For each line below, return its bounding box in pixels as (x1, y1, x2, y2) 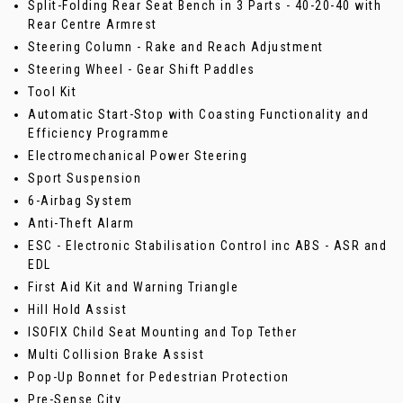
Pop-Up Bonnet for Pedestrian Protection (28, 369, 290, 384)
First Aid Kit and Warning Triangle (28, 279, 238, 294)
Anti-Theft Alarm (28, 215, 134, 230)
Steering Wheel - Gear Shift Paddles (28, 61, 255, 76)
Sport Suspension (28, 170, 141, 185)
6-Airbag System (28, 193, 133, 208)
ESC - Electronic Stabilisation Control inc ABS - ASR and (28, 237, 387, 253)
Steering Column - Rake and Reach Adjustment (28, 39, 324, 54)
